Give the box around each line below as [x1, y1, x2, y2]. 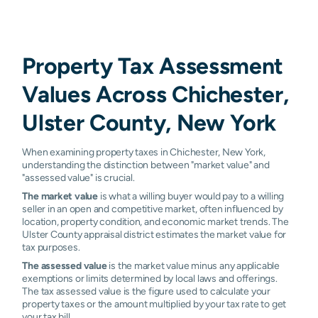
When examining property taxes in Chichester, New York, [22, 146, 266, 158]
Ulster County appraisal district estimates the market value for [22, 228, 287, 240]
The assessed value [22, 259, 107, 271]
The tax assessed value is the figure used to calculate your [22, 285, 270, 297]
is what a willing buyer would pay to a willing [98, 190, 285, 202]
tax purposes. [22, 241, 80, 253]
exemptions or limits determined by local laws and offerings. [22, 272, 278, 284]
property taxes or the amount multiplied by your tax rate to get [22, 297, 287, 309]
